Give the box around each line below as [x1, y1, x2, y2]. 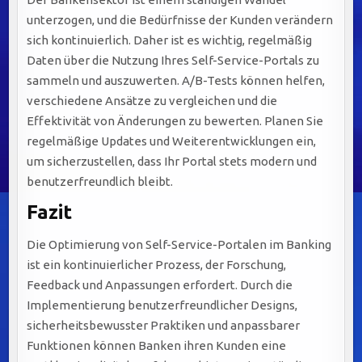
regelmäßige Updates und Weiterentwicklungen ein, [27, 134, 317, 149]
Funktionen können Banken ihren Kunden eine [27, 338, 287, 352]
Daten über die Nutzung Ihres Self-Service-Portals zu [27, 53, 320, 68]
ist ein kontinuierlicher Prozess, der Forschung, [27, 257, 287, 271]
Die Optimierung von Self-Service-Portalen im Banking [27, 237, 332, 251]
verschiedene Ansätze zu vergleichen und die [27, 94, 278, 108]
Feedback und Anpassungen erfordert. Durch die [27, 277, 293, 292]
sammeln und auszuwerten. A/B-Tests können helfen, [27, 74, 326, 88]
